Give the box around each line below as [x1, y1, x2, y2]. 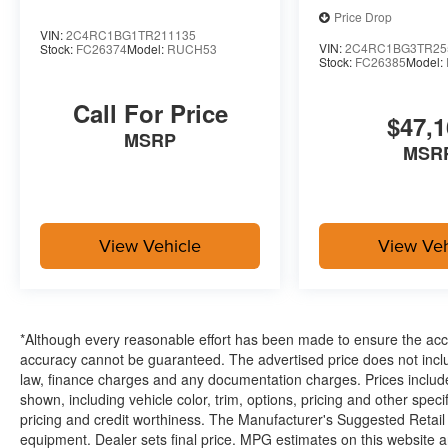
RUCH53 [167, 39, 217, 57]
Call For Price [72, 96, 228, 131]
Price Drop [334, 8, 393, 26]
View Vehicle [99, 233, 202, 259]
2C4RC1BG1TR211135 [66, 25, 196, 43]
